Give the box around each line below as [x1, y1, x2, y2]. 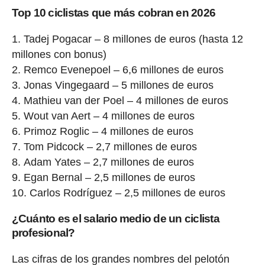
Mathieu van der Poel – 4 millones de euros [23, 95, 228, 107]
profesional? [11, 227, 75, 240]
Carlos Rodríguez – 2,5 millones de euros [29, 187, 225, 199]
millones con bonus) [11, 49, 106, 61]
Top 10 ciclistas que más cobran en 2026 [11, 7, 216, 20]
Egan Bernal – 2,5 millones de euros [23, 172, 195, 184]
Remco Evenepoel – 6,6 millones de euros [23, 64, 224, 76]
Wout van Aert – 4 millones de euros [23, 110, 195, 122]
